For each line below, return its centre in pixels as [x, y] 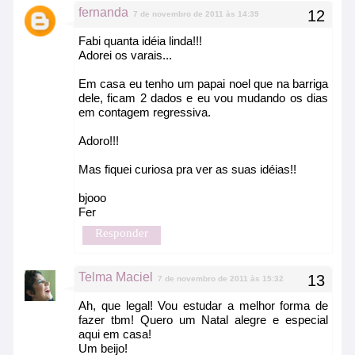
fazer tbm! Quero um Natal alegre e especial [203, 320]
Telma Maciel [116, 277]
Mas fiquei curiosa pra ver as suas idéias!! [187, 170]
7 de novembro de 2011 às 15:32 [221, 279]
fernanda [103, 13]
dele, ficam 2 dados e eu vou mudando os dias [203, 98]
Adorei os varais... [125, 55]
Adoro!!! [99, 141]
